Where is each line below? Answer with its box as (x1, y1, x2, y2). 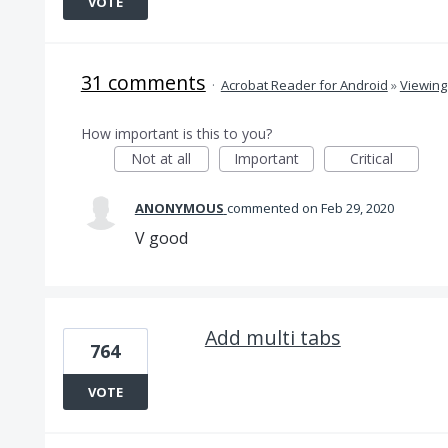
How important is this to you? (80, 124, 272, 143)
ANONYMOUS (134, 199, 224, 217)
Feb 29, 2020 (320, 199, 394, 217)
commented (226, 199, 302, 217)
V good (134, 227, 188, 249)
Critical (349, 149, 393, 168)
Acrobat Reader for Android (220, 76, 388, 94)
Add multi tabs (204, 324, 341, 351)
